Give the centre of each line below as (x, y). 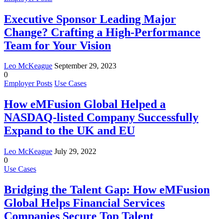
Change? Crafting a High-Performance (102, 32)
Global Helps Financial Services (84, 203)
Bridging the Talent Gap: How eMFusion (107, 190)
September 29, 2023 (85, 66)
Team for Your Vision (57, 45)
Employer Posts (28, 84)
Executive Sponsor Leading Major (90, 19)
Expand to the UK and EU (69, 131)
